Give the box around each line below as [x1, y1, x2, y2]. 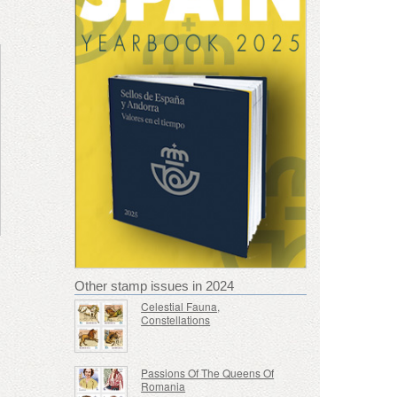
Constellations [141, 311, 211, 327]
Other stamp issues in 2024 [74, 277, 234, 293]
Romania [141, 378, 186, 394]
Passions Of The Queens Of [141, 365, 275, 381]
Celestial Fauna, [141, 298, 221, 314]
